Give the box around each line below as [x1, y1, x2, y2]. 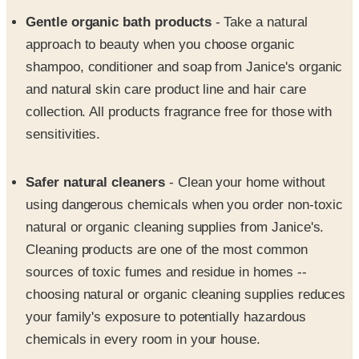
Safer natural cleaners [26, 137, 169, 153]
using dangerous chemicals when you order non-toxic [26, 159, 343, 175]
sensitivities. [26, 89, 101, 105]
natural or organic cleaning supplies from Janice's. [26, 182, 325, 198]
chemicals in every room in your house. [26, 294, 261, 310]
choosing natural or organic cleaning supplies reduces [26, 249, 346, 265]
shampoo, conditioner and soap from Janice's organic [26, 22, 343, 38]
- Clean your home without [168, 137, 325, 153]
